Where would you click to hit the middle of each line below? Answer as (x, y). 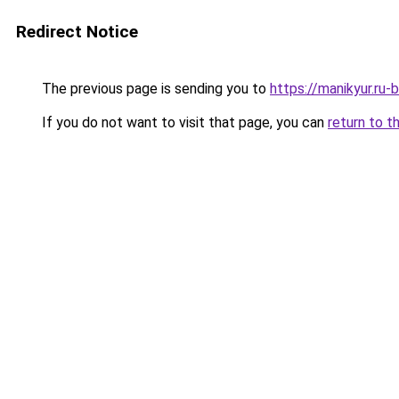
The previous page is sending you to (154, 89)
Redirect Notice (77, 32)
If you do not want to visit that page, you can (183, 122)
